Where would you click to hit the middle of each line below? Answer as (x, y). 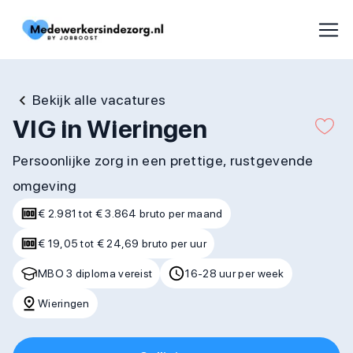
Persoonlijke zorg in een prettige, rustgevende (163, 160)
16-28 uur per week (235, 273)
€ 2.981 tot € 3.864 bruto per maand (130, 214)
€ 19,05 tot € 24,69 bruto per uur (122, 243)
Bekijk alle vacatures (99, 100)
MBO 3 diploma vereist (95, 273)
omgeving (45, 186)
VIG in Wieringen (110, 129)
